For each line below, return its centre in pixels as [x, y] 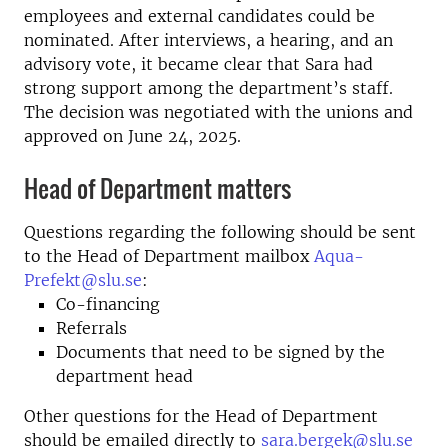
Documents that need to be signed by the [220, 352]
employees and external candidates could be [199, 16]
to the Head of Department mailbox [169, 256]
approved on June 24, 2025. [132, 136]
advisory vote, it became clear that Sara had [198, 64]
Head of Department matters [157, 188]
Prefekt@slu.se [83, 280]
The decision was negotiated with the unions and [218, 112]
